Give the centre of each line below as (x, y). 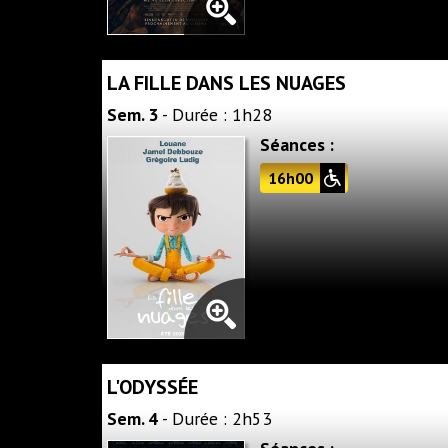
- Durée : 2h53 (215, 419)
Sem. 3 (132, 114)
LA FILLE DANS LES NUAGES (226, 82)
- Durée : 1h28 (215, 114)
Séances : (297, 144)
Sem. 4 (132, 419)
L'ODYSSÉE (152, 387)
